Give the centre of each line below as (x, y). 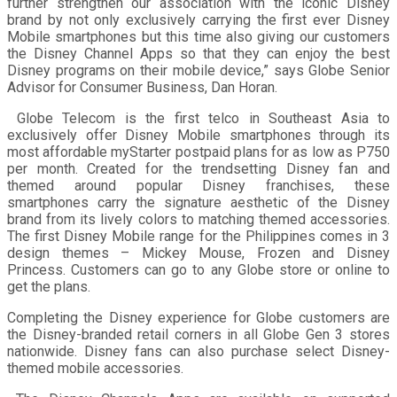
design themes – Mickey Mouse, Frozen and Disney (198, 253)
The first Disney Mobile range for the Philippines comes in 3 (198, 236)
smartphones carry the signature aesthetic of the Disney (198, 202)
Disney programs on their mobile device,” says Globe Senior (198, 70)
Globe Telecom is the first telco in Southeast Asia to (198, 118)
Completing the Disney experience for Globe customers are (198, 317)
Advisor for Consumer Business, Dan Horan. (142, 87)
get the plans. (49, 286)
